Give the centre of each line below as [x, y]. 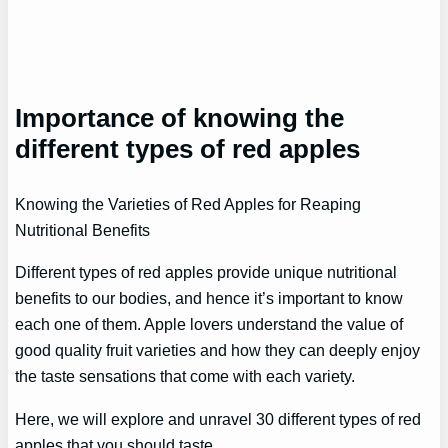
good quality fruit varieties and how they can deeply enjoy [218, 350]
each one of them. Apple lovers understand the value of [209, 324]
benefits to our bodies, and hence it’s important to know [209, 298]
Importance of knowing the [180, 118]
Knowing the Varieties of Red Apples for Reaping [188, 204]
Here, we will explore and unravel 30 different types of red [218, 418]
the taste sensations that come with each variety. [185, 376]
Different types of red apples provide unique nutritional [206, 272]
